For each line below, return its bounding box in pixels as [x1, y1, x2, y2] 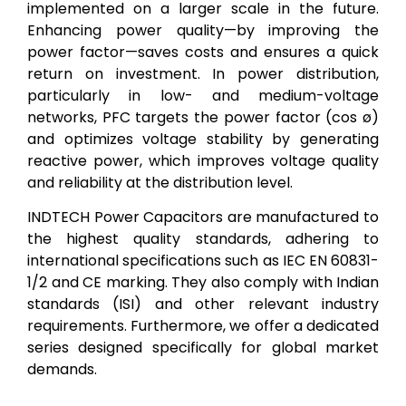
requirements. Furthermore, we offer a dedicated [27, 315, 379, 336]
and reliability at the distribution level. [27, 171, 293, 193]
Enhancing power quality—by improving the [27, 19, 379, 41]
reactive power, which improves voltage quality [27, 150, 379, 171]
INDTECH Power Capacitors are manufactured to [27, 207, 379, 227]
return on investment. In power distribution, [27, 63, 379, 84]
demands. [27, 359, 97, 380]
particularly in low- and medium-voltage [27, 84, 379, 106]
